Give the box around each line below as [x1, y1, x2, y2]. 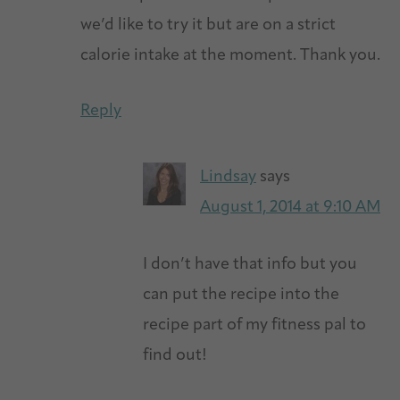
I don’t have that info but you [143, 255, 357, 273]
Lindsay [200, 168, 256, 186]
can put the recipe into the [143, 286, 339, 304]
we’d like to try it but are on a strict [80, 16, 336, 34]
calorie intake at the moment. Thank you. [80, 46, 380, 64]
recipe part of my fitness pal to [143, 316, 366, 334]
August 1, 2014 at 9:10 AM [200, 198, 380, 216]
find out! [143, 346, 207, 364]
